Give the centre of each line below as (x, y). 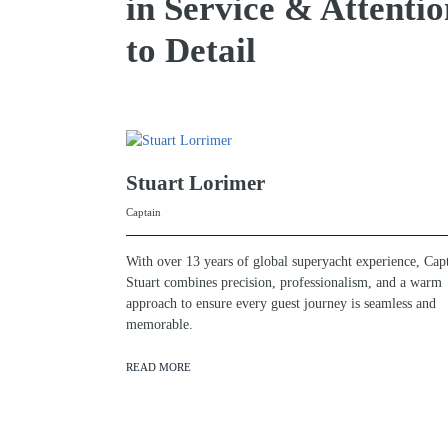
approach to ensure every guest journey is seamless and (281, 303)
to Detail (191, 51)
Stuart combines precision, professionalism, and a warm (284, 282)
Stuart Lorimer (195, 182)
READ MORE (158, 366)
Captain (143, 211)
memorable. (159, 324)
